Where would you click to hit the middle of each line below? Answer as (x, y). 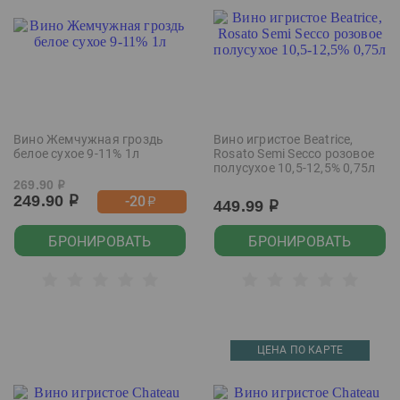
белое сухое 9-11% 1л (76, 154)
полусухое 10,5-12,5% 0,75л (295, 168)
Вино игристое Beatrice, (283, 139)
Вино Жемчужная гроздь (89, 139)
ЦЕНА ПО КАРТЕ (300, 350)
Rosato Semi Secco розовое (294, 154)
